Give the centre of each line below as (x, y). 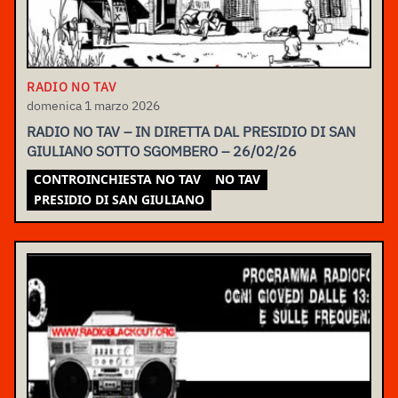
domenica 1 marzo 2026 (93, 106)
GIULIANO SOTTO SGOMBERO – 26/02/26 (162, 151)
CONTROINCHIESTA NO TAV (117, 179)
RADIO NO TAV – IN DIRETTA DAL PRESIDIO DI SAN (191, 132)
